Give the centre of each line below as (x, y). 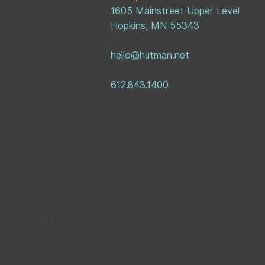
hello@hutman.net (150, 55)
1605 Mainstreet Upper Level (175, 11)
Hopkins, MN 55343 (155, 26)
